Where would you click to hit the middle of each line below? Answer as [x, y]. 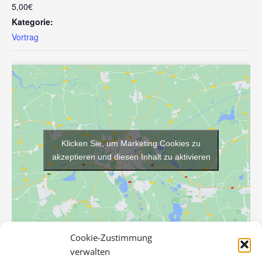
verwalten [90, 251]
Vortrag [25, 37]
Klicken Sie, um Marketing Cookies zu [131, 144]
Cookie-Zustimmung [111, 237]
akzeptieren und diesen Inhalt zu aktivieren [131, 157]
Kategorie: [32, 21]
